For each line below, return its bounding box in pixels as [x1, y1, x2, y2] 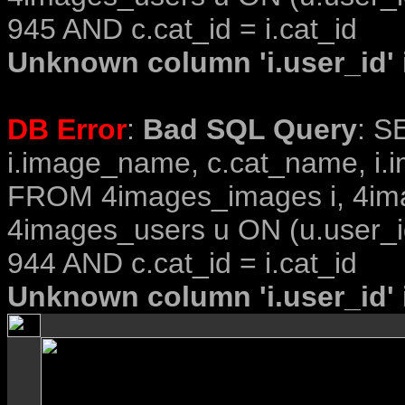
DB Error [7, 113, 127, 146]
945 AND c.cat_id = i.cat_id [7, 13, 357, 45]
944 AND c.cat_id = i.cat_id [7, 247, 357, 279]
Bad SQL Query [143, 113, 357, 146]
